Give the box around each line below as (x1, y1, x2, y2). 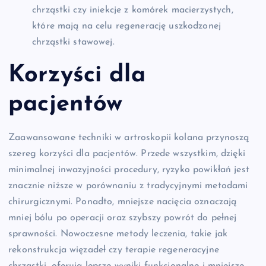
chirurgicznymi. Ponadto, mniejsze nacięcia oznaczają (8, 197, 237, 207)
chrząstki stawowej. (32, 37, 115, 47)
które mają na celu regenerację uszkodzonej (32, 21, 221, 31)
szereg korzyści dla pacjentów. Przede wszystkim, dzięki (8, 148, 245, 159)
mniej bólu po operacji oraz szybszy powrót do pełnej (8, 213, 237, 223)
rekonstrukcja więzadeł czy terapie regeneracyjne (8, 245, 219, 255)
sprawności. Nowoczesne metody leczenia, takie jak (8, 229, 227, 239)
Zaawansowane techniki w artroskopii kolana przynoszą (8, 132, 249, 142)
